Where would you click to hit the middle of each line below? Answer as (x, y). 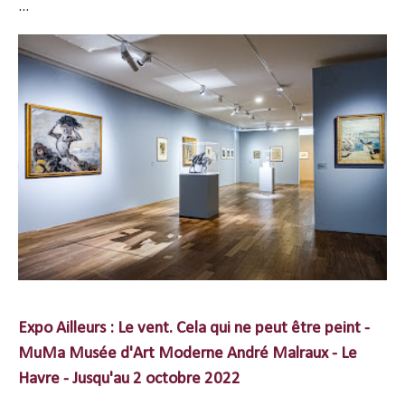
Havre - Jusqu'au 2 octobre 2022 (129, 379)
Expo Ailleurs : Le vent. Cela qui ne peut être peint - (194, 329)
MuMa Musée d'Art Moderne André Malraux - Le (188, 354)
